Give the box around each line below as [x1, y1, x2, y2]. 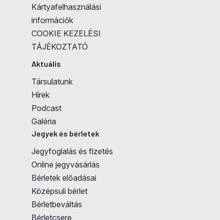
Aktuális [31, 59, 61, 69]
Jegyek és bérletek [31, 129, 99, 138]
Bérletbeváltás [31, 199, 82, 210]
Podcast [31, 103, 61, 113]
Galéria [31, 116, 56, 127]
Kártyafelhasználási [31, 2, 101, 12]
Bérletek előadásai [31, 173, 96, 183]
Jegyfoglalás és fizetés [31, 146, 113, 157]
